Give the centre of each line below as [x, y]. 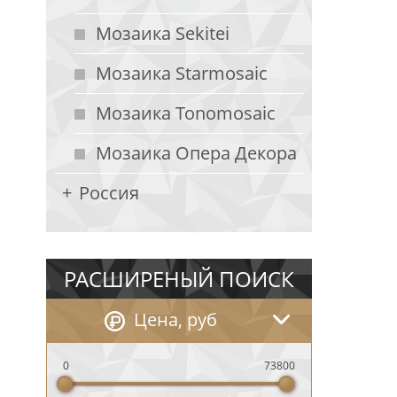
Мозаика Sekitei [163, 33]
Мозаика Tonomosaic [186, 113]
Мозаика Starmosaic [182, 73]
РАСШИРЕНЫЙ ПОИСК [179, 279]
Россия [109, 193]
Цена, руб [175, 319]
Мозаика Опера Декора [196, 153]
